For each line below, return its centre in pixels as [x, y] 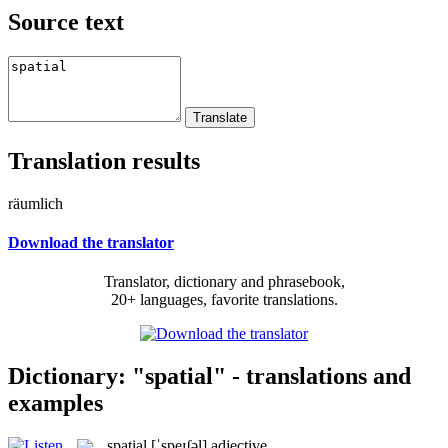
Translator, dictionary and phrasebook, [224, 282]
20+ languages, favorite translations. [224, 300]
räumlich [35, 203]
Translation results [104, 160]
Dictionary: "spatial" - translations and [209, 375]
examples [55, 402]
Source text [66, 21]
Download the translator [91, 242]
